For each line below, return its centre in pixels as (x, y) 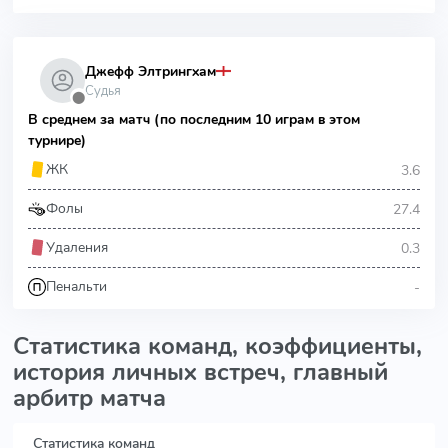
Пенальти (76, 286)
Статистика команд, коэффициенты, (217, 346)
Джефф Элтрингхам (150, 71)
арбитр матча (89, 398)
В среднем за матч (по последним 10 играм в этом (194, 119)
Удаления (77, 247)
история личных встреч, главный (200, 372)
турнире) (57, 140)
